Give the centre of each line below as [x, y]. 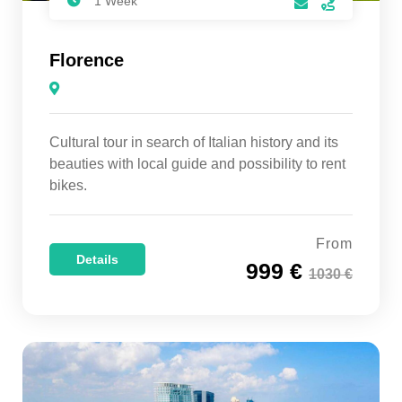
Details [97, 260]
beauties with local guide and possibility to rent [197, 164]
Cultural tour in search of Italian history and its [194, 143]
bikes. [68, 186]
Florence [87, 61]
